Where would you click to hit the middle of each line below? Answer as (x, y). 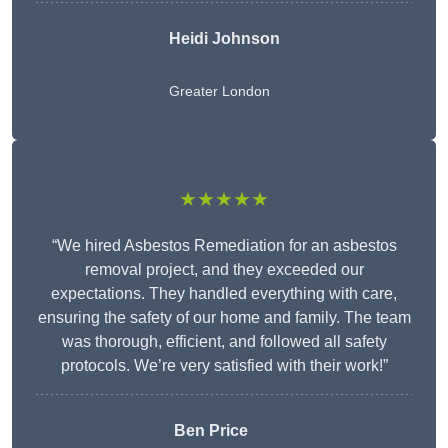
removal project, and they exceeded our (224, 270)
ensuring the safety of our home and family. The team (224, 318)
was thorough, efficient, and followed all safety (224, 342)
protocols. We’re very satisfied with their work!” (224, 366)
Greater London (219, 91)
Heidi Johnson (224, 39)
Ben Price (210, 431)
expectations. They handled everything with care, (224, 294)
